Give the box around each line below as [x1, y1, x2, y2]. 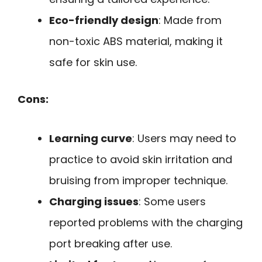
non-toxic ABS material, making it [49, 34, 223, 49]
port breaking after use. [49, 236, 172, 251]
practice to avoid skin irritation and [49, 151, 232, 167]
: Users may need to [132, 130, 236, 146]
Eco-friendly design [49, 13, 158, 28]
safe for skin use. [49, 55, 137, 70]
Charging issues [49, 194, 139, 209]
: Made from [158, 13, 222, 28]
